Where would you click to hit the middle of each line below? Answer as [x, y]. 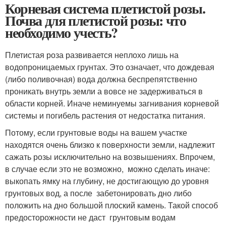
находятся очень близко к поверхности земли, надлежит [110, 144]
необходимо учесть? [61, 32]
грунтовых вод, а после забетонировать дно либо [99, 193]
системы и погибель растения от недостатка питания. [105, 115]
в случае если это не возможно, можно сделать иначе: [107, 168]
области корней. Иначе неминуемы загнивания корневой [112, 103]
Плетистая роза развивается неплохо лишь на [92, 54]
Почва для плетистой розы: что [96, 20]
